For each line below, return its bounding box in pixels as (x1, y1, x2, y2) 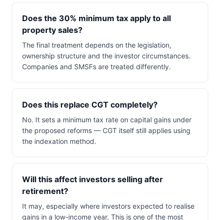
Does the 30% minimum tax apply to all (22, 13, 171, 23)
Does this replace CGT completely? (22, 100, 158, 110)
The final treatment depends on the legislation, (22, 41, 171, 49)
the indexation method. (22, 137, 96, 145)
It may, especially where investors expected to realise (22, 202, 194, 210)
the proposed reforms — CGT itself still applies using (22, 126, 191, 135)
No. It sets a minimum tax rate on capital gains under (22, 115, 192, 124)
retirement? (22, 186, 68, 196)
